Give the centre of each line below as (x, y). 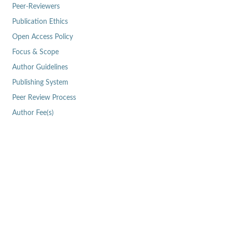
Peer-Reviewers (36, 7)
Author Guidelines (40, 68)
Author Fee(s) (33, 113)
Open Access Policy (42, 37)
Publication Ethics (40, 22)
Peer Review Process (44, 98)
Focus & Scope (35, 52)
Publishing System (40, 83)
